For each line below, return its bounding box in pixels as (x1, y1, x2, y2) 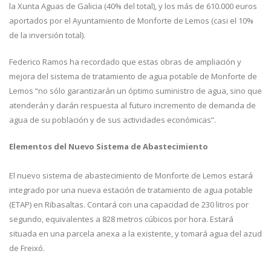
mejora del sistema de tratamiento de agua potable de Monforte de (9, 71, 257, 82)
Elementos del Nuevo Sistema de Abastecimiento (9, 141, 208, 152)
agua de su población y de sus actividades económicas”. (9, 114, 216, 126)
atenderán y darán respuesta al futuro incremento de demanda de (9, 100, 256, 111)
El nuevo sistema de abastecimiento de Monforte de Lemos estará (9, 170, 253, 181)
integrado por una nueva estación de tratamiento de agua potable (9, 184, 253, 196)
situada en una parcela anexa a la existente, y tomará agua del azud (9, 228, 262, 240)
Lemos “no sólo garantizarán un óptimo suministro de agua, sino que (9, 85, 262, 97)
